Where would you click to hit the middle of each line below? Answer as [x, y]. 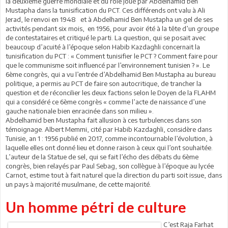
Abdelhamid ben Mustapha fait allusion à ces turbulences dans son [104, 120]
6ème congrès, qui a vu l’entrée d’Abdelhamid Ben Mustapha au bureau [111, 75]
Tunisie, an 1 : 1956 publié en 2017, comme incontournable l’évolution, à [109, 139]
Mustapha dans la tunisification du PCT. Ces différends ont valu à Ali [105, 10]
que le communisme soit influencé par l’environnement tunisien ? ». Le [108, 65]
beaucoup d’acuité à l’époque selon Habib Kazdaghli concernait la [103, 47]
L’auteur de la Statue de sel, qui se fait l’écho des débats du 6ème [102, 157]
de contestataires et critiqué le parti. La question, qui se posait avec [106, 38]
